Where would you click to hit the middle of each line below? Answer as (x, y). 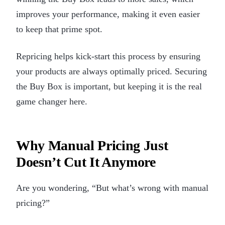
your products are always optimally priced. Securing (111, 71)
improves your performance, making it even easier (108, 14)
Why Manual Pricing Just (92, 145)
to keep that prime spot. (59, 29)
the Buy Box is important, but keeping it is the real (109, 86)
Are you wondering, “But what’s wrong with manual (112, 188)
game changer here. (52, 101)
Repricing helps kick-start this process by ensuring (108, 56)
